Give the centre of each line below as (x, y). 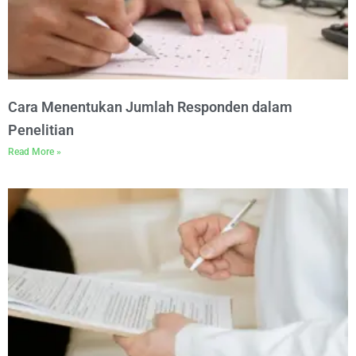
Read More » (35, 152)
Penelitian (41, 130)
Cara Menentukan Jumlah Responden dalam (150, 107)
